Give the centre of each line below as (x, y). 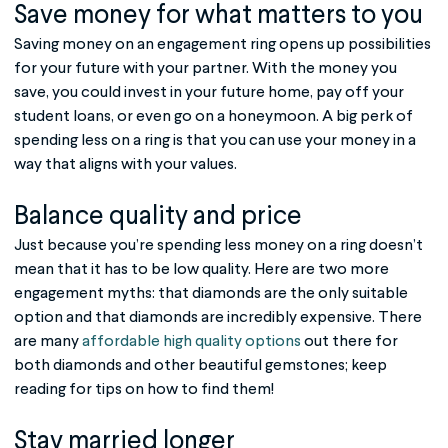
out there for (349, 341)
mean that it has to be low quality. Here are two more (201, 269)
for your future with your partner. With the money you (205, 68)
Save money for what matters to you (218, 15)
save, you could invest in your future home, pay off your (209, 92)
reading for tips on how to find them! (144, 389)
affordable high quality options (191, 341)
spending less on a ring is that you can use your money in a (215, 140)
